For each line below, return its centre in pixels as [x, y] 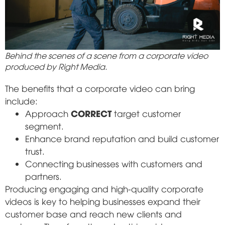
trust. [35, 151]
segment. [44, 126]
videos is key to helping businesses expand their [103, 201]
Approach [48, 113]
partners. [43, 176]
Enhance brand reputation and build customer [122, 138]
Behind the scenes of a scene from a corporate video [106, 55]
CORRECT [91, 113]
